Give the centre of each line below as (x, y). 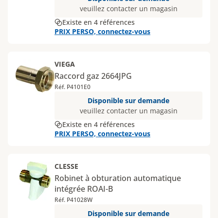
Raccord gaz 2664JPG (93, 76)
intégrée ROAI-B (84, 189)
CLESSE (66, 166)
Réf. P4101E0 (73, 87)
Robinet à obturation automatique (118, 178)
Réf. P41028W (73, 200)
